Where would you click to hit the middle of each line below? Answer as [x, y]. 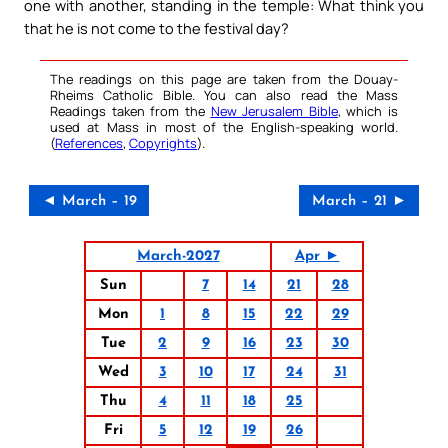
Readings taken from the [130, 110]
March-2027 [178, 256]
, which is [367, 110]
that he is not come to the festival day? [156, 27]
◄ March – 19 [89, 201]
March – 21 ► [359, 201]
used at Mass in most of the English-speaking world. [224, 126]
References [89, 142]
